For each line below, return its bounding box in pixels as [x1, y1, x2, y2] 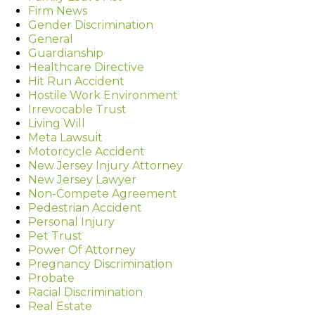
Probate [28, 271, 75, 285]
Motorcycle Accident [28, 144, 145, 158]
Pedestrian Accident [28, 200, 142, 214]
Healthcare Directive [28, 60, 144, 74]
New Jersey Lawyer [28, 172, 136, 186]
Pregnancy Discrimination [28, 257, 172, 271]
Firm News [28, 4, 87, 18]
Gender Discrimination [28, 18, 153, 32]
